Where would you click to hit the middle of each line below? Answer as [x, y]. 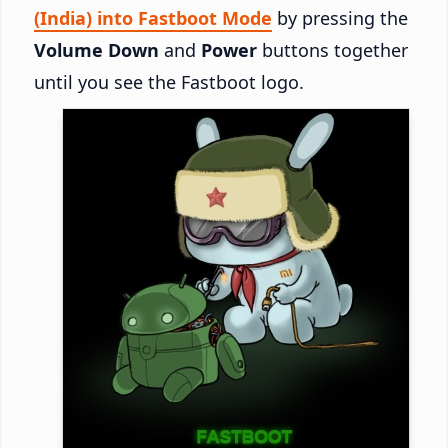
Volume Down [96, 49]
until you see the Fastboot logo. [169, 81]
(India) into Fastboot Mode [153, 17]
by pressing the [340, 17]
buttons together [332, 49]
